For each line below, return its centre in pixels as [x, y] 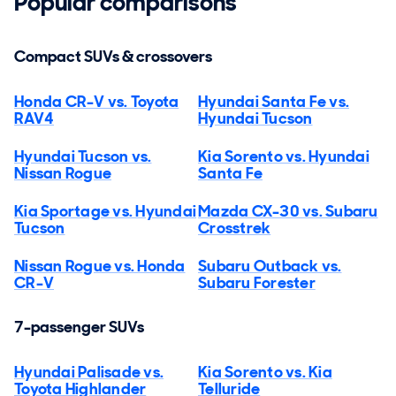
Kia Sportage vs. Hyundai [105, 211]
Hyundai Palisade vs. [89, 372]
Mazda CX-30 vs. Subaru [288, 211]
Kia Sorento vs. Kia [265, 372]
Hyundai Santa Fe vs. [274, 101]
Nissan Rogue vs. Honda [100, 266]
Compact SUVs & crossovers [113, 56]
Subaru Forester [257, 282]
